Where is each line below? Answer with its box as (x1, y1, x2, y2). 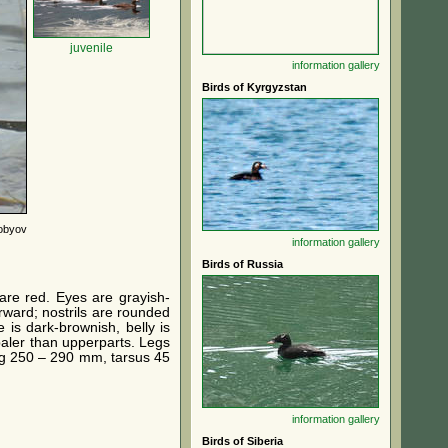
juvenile (70, 42, 113, 54)
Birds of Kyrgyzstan (202, 81, 307, 93)
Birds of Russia (202, 258, 283, 270)
